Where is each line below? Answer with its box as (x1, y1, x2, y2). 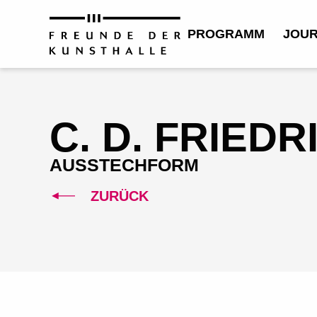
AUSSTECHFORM (50, 155, 199, 175)
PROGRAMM (188, 27, 265, 41)
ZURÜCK (86, 188, 149, 204)
